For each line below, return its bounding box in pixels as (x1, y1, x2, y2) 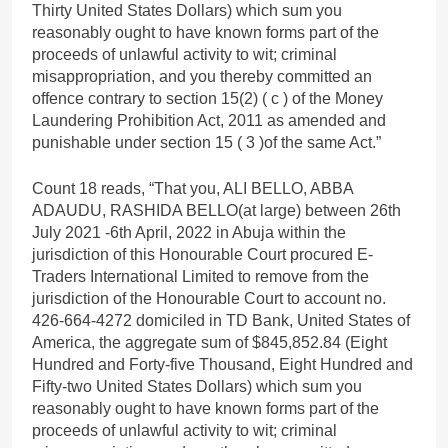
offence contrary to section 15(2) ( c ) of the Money (32, 89, 383, 107)
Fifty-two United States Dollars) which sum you (32, 377, 362, 395)
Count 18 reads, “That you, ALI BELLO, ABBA (32, 179, 353, 197)
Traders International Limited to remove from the (32, 267, 369, 285)
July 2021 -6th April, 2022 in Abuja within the (32, 223, 346, 241)
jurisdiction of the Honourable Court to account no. (32, 289, 386, 307)
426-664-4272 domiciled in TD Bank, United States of (32, 311, 410, 329)
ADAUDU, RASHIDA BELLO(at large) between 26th (32, 201, 401, 219)
